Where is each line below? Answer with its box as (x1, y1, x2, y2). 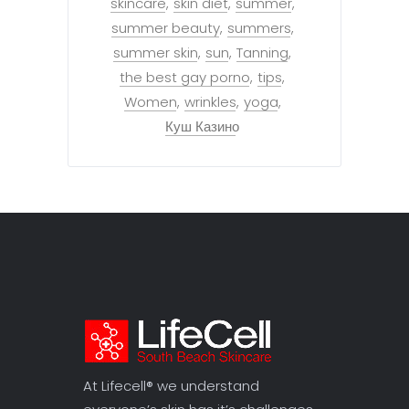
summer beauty (110, 18, 220, 38)
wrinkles (184, 92, 236, 112)
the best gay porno (120, 68, 250, 88)
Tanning (236, 43, 288, 63)
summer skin (113, 43, 198, 63)
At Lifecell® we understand (83, 376, 259, 396)
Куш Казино (165, 117, 239, 137)
